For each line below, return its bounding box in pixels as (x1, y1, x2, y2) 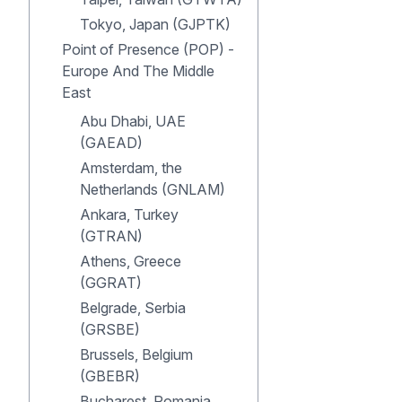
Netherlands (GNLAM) (80, 180, 225, 198)
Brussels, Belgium (80, 345, 193, 363)
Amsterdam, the (80, 159, 182, 177)
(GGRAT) (80, 274, 142, 292)
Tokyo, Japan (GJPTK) (80, 15, 231, 33)
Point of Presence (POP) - (62, 40, 234, 58)
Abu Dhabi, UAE (80, 112, 186, 130)
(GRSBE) (80, 320, 140, 338)
